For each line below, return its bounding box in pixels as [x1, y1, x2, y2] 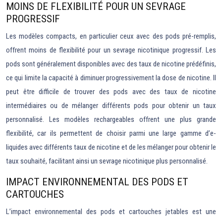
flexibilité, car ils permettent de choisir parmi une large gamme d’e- [6, 129, 216, 138]
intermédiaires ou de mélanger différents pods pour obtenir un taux [6, 101, 216, 110]
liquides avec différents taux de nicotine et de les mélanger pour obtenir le [6, 143, 216, 152]
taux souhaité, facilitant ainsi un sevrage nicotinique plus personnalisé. [6, 157, 208, 166]
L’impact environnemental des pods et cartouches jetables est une [6, 207, 216, 216]
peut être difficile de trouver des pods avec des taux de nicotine [6, 87, 216, 96]
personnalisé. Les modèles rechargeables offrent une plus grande [6, 115, 216, 124]
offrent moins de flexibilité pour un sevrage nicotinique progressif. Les [6, 46, 216, 55]
